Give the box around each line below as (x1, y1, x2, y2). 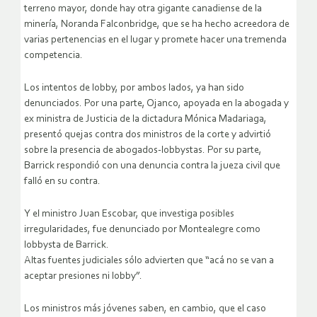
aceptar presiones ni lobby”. (24, 271, 142, 282)
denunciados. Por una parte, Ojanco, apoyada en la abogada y (24, 98, 289, 110)
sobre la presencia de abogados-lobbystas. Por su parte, (24, 145, 262, 156)
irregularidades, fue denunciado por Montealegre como (24, 224, 260, 236)
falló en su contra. (24, 176, 100, 188)
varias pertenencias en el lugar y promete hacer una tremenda (24, 35, 287, 46)
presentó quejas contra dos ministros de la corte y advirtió (24, 129, 271, 141)
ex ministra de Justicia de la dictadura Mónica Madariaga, (24, 114, 267, 125)
